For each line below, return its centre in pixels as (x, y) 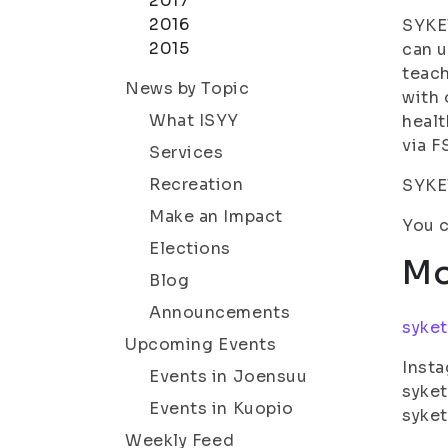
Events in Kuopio (221, 408)
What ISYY (194, 120)
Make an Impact (216, 216)
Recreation (196, 184)
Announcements (220, 312)
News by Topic (187, 88)
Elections (190, 248)
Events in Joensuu (228, 376)
